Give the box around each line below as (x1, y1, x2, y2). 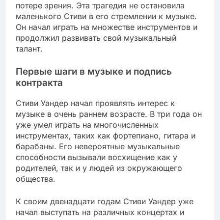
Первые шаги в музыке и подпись (16, 66, 172, 78)
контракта (16, 77, 63, 89)
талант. (16, 44, 43, 54)
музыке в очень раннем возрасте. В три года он (16, 109, 202, 119)
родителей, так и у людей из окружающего (16, 163, 182, 173)
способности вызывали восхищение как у (16, 152, 177, 163)
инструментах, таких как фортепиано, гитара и (16, 131, 195, 141)
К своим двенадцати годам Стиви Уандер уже (16, 196, 193, 207)
